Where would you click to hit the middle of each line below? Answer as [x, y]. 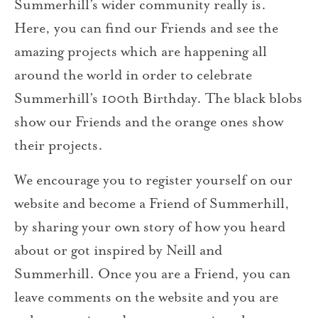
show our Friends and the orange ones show [149, 122]
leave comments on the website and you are [146, 297]
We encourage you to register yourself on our [153, 180]
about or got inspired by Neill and [118, 250]
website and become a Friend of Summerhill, [152, 203]
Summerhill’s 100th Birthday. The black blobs [158, 98]
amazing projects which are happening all [141, 51]
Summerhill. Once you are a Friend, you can [152, 274]
